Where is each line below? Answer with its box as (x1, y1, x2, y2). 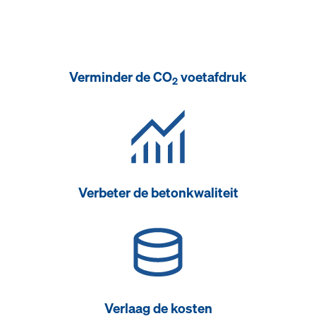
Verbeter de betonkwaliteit (78, 184, 238, 201)
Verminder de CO (69, 68, 172, 85)
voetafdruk (178, 68, 247, 85)
